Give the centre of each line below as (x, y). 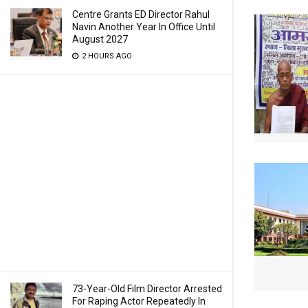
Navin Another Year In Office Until (144, 27)
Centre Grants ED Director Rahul (141, 14)
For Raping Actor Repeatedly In (139, 301)
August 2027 (100, 39)
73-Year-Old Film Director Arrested (147, 289)
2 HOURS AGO (106, 56)
